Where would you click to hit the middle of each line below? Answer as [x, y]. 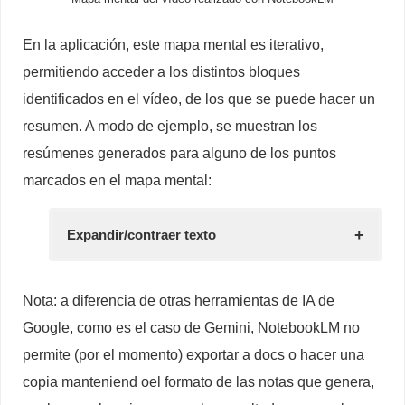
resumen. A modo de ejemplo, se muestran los [170, 126]
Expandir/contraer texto [141, 235]
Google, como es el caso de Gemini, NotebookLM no [192, 328]
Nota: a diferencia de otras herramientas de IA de [179, 301]
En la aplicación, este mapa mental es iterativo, [174, 44]
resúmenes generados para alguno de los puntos [180, 153]
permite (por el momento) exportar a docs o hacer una [194, 355]
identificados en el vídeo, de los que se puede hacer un [199, 99]
